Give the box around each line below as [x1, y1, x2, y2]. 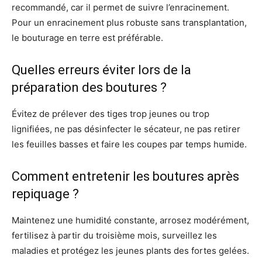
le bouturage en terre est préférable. [12, 32, 163, 43]
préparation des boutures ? [12, 80, 167, 95]
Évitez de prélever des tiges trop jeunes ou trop [12, 108, 209, 119]
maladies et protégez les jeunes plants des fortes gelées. [12, 244, 249, 256]
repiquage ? [12, 186, 79, 201]
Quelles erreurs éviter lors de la [12, 62, 191, 77]
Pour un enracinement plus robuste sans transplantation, [12, 16, 247, 28]
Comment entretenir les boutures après [12, 168, 239, 184]
